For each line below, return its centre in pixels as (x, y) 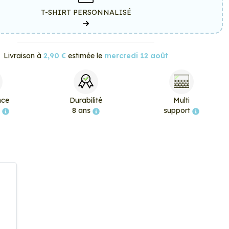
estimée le (85, 56)
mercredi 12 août (136, 56)
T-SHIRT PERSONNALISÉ (86, 12)
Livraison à (24, 56)
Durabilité (86, 100)
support (178, 110)
